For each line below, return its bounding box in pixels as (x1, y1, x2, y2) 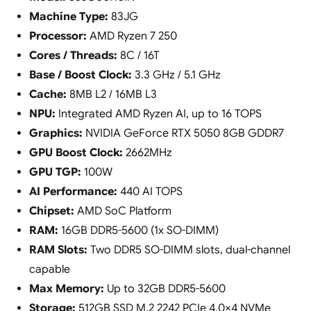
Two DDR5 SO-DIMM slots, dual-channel (87, 243, 290, 258)
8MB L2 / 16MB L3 (66, 87, 157, 102)
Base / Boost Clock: (28, 68, 132, 83)
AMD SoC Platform (74, 204, 171, 219)
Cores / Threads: (28, 49, 117, 63)
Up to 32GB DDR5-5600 (103, 282, 226, 296)
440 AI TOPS (117, 185, 183, 199)
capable (28, 262, 70, 277)
